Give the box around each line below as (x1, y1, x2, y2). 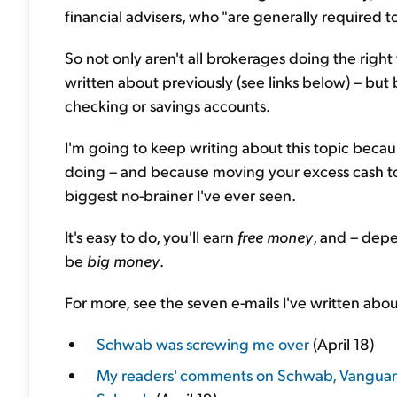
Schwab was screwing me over (97, 333, 309, 354)
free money (237, 226, 313, 246)
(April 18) (309, 333, 374, 354)
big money (87, 250, 160, 270)
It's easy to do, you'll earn (65, 226, 237, 246)
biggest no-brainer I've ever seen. (65, 184, 296, 205)
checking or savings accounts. (65, 95, 270, 115)
